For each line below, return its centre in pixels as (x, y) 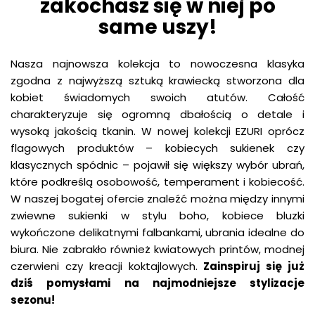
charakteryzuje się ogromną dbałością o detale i (157, 114)
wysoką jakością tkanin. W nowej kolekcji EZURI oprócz (157, 131)
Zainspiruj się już (254, 266)
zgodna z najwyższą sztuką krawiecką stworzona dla (157, 81)
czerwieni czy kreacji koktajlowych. (107, 266)
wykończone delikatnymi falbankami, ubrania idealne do (157, 232)
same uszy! (157, 27)
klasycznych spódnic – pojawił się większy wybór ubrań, (157, 165)
